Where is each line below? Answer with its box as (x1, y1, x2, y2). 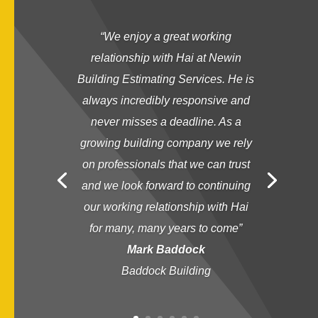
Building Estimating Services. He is (77, 73, 255, 85)
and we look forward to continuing (81, 180, 251, 192)
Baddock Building (121, 265, 211, 277)
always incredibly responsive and (82, 94, 250, 106)
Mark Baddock (126, 243, 205, 256)
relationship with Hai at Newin (90, 52, 241, 64)
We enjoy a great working (104, 31, 232, 43)
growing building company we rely (79, 137, 252, 149)
